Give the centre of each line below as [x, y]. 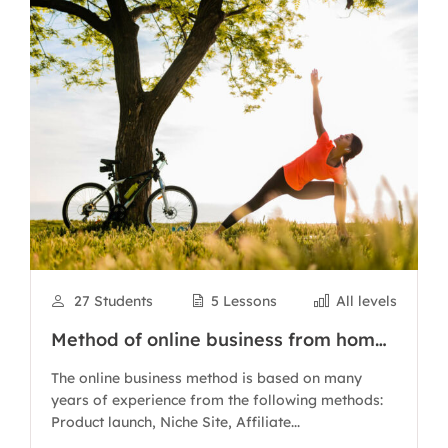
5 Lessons [244, 301]
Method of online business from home [218, 339]
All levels [366, 301]
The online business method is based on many [206, 378]
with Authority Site [134, 364]
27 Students [113, 301]
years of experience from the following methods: [217, 400]
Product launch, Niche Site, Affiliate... [175, 422]
